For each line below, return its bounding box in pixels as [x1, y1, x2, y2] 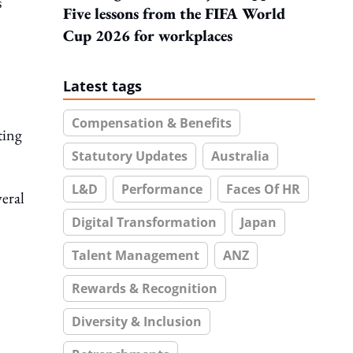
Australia [211, 147, 269, 165]
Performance [121, 180, 203, 198]
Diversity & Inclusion [72, 313, 202, 330]
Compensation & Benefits [72, 114, 232, 132]
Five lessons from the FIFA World [63, 3, 285, 24]
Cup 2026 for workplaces [63, 25, 232, 46]
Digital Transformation [72, 214, 217, 231]
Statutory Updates [72, 147, 188, 165]
